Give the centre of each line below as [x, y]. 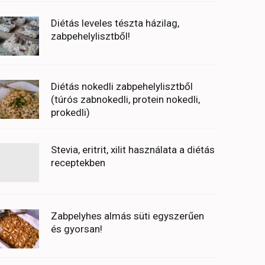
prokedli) [70, 113]
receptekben [78, 163]
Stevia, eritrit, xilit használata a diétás [132, 150]
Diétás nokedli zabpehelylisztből [122, 87]
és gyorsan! [76, 229]
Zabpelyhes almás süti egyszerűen [127, 216]
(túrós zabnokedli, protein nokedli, [125, 100]
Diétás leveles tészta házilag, [115, 23]
